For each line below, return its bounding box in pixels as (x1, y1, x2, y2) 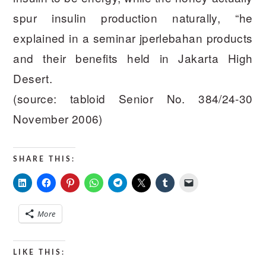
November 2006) (13, 110, 103, 126)
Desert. (13, 70, 53, 86)
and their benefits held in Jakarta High (13, 50, 253, 66)
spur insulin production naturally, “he (13, 9, 253, 26)
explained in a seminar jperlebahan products (13, 30, 253, 46)
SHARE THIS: (13, 156, 76, 163)
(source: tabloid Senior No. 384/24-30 (13, 90, 253, 106)
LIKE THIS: (13, 249, 66, 256)
